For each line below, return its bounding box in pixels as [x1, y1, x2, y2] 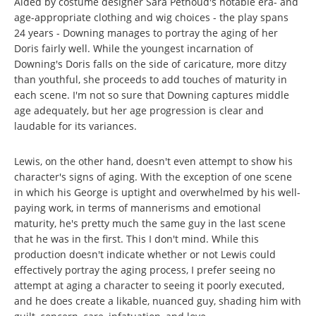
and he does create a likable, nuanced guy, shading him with [14, 294, 301, 308]
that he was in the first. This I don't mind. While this [14, 232, 259, 246]
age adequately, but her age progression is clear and [14, 104, 264, 118]
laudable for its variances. [14, 119, 137, 133]
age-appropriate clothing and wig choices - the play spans [14, 11, 288, 25]
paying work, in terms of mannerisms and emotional [14, 201, 261, 215]
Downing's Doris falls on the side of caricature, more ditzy [14, 57, 286, 71]
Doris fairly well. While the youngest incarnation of [14, 42, 253, 56]
